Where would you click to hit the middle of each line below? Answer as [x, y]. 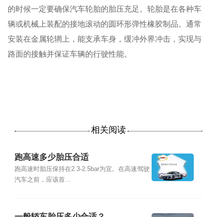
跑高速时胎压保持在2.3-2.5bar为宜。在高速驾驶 [82, 169]
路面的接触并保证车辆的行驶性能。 [70, 54]
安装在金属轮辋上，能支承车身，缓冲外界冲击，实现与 [105, 39]
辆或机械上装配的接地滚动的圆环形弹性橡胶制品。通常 [105, 24]
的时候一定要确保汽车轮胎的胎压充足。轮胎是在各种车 [105, 9]
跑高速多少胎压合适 [51, 157]
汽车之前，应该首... [42, 180]
